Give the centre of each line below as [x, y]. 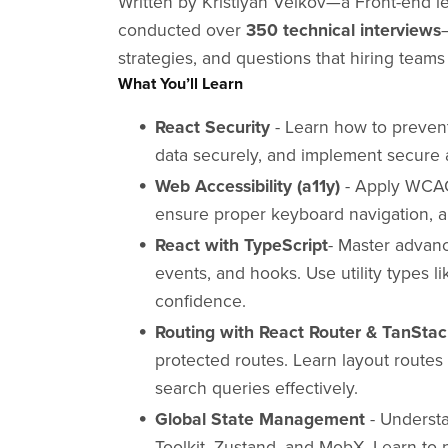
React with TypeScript [241, 245]
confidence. [200, 301]
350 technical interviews [344, 30]
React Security [212, 127]
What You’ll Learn [181, 83]
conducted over [182, 30]
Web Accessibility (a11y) [247, 186]
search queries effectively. [256, 388]
